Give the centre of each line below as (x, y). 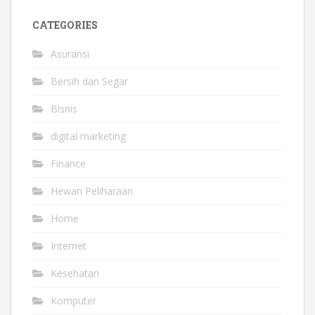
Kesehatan (75, 273)
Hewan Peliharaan (92, 191)
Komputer (73, 301)
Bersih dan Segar (89, 81)
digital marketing (88, 136)
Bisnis (64, 109)
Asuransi (70, 54)
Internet (69, 246)
